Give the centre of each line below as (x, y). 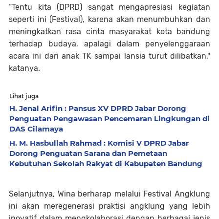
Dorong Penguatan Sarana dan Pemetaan (88, 153)
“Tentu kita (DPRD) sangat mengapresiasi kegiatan (109, 7)
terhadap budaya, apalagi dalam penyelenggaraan (109, 44)
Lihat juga (24, 96)
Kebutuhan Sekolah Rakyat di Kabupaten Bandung (106, 164)
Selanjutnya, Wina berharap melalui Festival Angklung (109, 194)
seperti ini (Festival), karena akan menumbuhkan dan (109, 19)
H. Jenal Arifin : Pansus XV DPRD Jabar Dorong (98, 108)
